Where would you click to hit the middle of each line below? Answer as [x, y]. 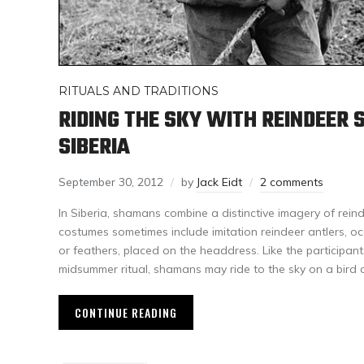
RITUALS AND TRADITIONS [139, 91]
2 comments [292, 182]
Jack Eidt [219, 182]
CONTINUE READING [126, 313]
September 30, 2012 [111, 182]
